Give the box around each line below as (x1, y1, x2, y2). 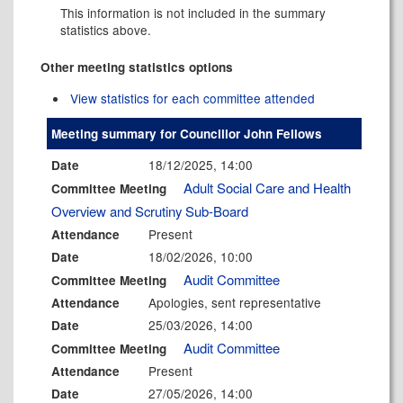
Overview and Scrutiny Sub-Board (50, 201, 248, 220)
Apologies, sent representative (148, 293, 322, 311)
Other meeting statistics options (40, 58, 233, 76)
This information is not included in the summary (60, 4, 326, 22)
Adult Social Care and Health (183, 178, 351, 197)
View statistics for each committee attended (70, 89, 316, 107)
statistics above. (60, 21, 151, 39)
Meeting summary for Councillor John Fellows (50, 125, 322, 142)
